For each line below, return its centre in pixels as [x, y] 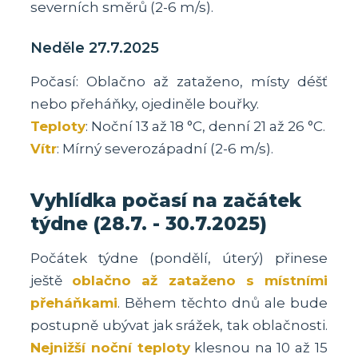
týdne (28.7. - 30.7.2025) [149, 223]
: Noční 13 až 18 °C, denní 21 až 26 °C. [206, 127]
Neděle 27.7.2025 [95, 48]
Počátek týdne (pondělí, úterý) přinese [179, 258]
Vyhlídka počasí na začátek [166, 200]
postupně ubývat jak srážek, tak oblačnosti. [179, 325]
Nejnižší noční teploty [110, 347]
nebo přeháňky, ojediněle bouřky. [145, 104]
